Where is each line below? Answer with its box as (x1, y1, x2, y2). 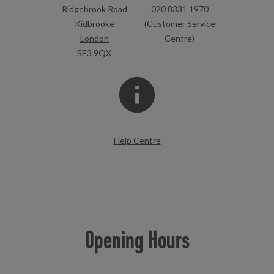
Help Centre (113, 135, 161, 146)
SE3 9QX (77, 48, 112, 58)
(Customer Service (144, 18, 215, 29)
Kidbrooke (74, 18, 114, 29)
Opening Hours (84, 226, 190, 253)
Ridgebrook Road (61, 4, 127, 14)
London (80, 33, 109, 43)
